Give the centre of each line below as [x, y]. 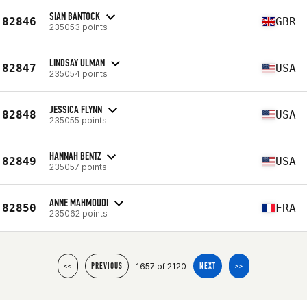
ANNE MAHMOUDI [79, 202]
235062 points [78, 213]
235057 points [78, 167]
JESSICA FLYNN [76, 109]
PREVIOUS [107, 266]
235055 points [78, 120]
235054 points [78, 73]
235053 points [78, 27]
